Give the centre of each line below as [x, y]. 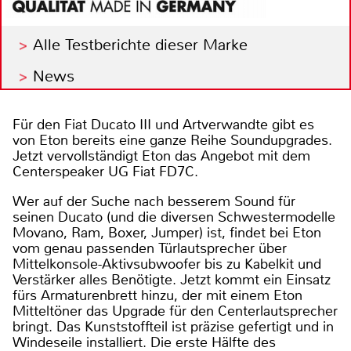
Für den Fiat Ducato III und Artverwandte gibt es [163, 125]
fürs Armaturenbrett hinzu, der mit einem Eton [157, 296]
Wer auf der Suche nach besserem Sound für [154, 202]
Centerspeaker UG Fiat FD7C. [105, 172]
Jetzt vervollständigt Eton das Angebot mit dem [161, 156]
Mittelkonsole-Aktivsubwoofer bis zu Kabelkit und [167, 264]
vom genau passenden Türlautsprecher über [150, 249]
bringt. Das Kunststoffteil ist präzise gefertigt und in [173, 327]
